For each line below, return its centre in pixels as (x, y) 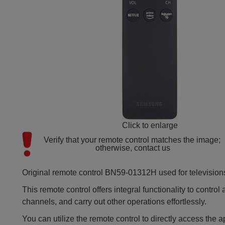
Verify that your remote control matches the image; (132, 140)
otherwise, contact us (133, 148)
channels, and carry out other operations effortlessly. (115, 202)
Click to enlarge (150, 125)
